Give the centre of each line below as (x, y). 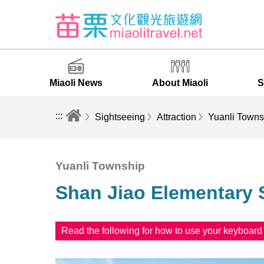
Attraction (177, 117)
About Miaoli (180, 83)
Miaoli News (76, 83)
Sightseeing (120, 117)
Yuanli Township (100, 166)
